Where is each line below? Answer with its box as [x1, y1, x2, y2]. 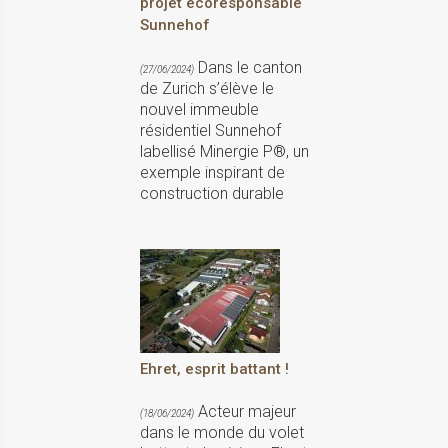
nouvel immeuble [140, 100, 259, 120]
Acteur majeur [194, 402, 296, 422]
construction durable [140, 184, 284, 204]
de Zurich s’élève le [140, 79, 274, 99]
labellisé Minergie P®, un [140, 142, 309, 162]
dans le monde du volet [140, 423, 304, 443]
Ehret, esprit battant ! [140, 360, 289, 379]
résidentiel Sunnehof [140, 121, 281, 141]
